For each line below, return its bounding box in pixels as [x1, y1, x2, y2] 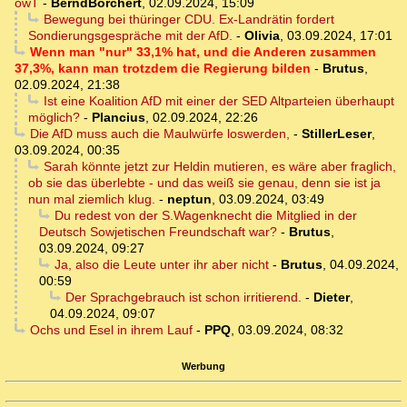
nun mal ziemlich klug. [28, 192, 155, 207]
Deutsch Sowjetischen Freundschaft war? [39, 224, 277, 240]
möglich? [28, 110, 80, 125]
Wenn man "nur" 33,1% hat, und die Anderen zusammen [29, 45, 376, 60]
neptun [167, 192, 212, 207]
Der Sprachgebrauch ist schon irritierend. [65, 290, 302, 305]
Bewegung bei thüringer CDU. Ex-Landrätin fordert [43, 12, 334, 27]
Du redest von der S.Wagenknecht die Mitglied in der [54, 208, 357, 223]
